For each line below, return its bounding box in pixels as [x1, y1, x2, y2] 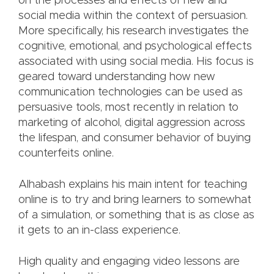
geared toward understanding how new [18, 72, 215, 83]
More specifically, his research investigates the [18, 26, 249, 37]
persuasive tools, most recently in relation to [18, 102, 239, 114]
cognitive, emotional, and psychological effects [18, 41, 252, 53]
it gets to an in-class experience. [18, 225, 180, 237]
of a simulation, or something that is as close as [18, 210, 254, 221]
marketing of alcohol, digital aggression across [18, 117, 245, 129]
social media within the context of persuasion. [18, 10, 248, 22]
